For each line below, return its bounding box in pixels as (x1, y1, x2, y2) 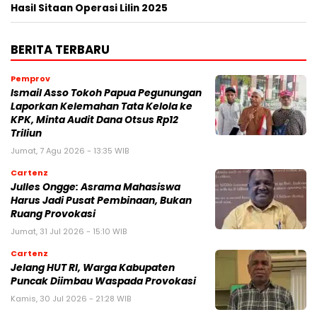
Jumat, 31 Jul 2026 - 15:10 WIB (11, 226, 127, 238)
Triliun (11, 127, 42, 141)
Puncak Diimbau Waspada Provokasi (11, 275, 196, 289)
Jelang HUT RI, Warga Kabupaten (11, 261, 175, 275)
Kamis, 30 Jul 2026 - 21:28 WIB (11, 293, 131, 305)
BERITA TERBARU (11, 41, 110, 59)
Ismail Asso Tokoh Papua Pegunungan (11, 86, 202, 100)
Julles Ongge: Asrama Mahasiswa (11, 180, 180, 195)
